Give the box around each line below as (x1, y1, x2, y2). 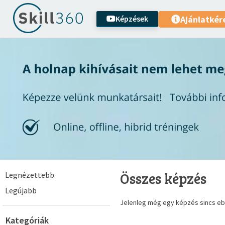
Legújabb (5, 185, 37, 195)
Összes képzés (120, 169, 206, 188)
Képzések (116, 13, 148, 24)
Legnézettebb (5, 170, 54, 180)
